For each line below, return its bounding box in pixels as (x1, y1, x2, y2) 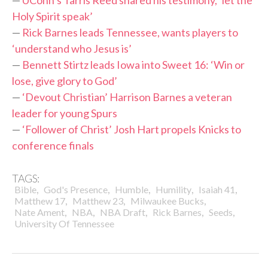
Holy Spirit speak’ (12, 10, 93, 23)
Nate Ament (14, 206, 65, 218)
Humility (156, 183, 191, 195)
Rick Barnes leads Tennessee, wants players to (22, 26, 238, 39)
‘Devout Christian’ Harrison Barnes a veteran (22, 90, 232, 104)
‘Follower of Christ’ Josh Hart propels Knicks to (22, 123, 241, 136)
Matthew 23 (72, 194, 123, 206)
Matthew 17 (14, 194, 65, 206)
